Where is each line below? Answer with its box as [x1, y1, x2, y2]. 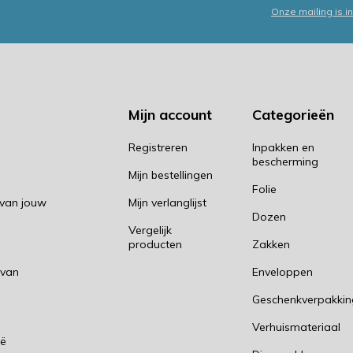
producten [128, 237, 182, 251]
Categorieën [251, 106, 334, 124]
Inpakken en [251, 140, 314, 154]
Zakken [251, 237, 290, 251]
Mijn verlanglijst [128, 195, 206, 210]
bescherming [251, 154, 318, 169]
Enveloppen [251, 265, 313, 279]
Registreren [128, 140, 188, 154]
